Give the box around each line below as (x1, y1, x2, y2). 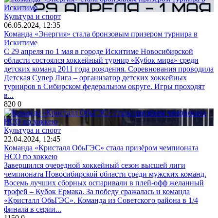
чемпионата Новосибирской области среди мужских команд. (4, 170, 206, 178)
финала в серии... (4, 205, 61, 213)
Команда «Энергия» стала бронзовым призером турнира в (4, 30, 198, 38)
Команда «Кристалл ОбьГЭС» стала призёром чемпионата (4, 144, 199, 152)
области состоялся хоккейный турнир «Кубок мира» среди (4, 56, 199, 64)
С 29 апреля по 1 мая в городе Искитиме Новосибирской (4, 47, 193, 55)
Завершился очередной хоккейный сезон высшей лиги (4, 161, 185, 169)
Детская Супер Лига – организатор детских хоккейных (4, 73, 187, 82)
